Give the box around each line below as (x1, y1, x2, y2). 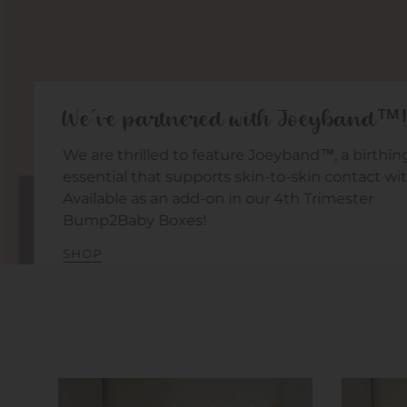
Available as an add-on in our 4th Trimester (58, 190, 369, 208)
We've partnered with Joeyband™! (58, 106, 402, 135)
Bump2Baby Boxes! (58, 212, 202, 230)
